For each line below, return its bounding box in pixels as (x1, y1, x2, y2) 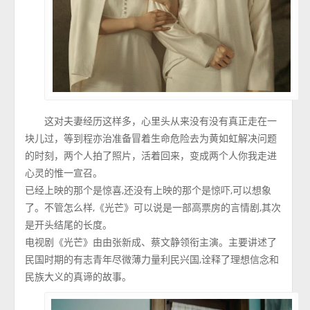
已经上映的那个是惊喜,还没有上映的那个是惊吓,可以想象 (25, 183, 272, 197)
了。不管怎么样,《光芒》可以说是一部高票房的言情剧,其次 (25, 201, 282, 215)
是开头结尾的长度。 (25, 218, 113, 232)
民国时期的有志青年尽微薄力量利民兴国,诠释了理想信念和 (25, 253, 280, 266)
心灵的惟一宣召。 (25, 166, 103, 180)
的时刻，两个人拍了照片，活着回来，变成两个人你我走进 (25, 149, 277, 163)
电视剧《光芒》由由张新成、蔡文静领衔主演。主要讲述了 (25, 235, 277, 249)
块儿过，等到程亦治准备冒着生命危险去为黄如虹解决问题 (25, 131, 277, 145)
